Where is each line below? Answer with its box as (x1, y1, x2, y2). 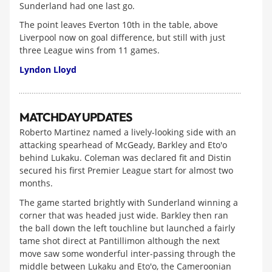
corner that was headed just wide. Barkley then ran (19, 209, 228, 221)
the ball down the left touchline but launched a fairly (19, 222, 235, 234)
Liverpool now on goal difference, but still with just (19, 32, 225, 44)
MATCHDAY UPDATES (19, 109, 132, 124)
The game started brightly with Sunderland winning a (19, 196, 238, 208)
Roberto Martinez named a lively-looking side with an (19, 126, 236, 138)
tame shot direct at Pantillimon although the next (19, 234, 220, 246)
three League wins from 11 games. (19, 44, 160, 56)
